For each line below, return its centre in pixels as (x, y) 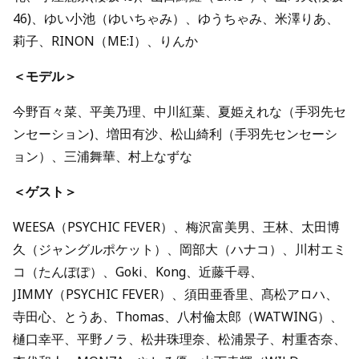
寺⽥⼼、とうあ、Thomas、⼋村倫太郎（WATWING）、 (178, 316)
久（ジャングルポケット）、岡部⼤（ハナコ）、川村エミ (179, 249)
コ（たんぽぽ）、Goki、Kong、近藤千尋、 (138, 271)
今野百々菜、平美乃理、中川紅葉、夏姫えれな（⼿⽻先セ (179, 111)
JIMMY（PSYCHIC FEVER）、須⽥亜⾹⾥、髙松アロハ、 (175, 294)
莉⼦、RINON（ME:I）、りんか (107, 40)
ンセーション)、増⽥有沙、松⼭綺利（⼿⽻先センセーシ (175, 133)
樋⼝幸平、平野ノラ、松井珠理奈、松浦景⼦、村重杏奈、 (179, 339)
